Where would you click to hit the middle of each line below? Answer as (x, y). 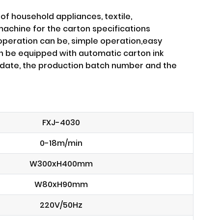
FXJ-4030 (61, 123)
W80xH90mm (61, 184)
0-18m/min (61, 143)
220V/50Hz (61, 205)
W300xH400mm (61, 164)
